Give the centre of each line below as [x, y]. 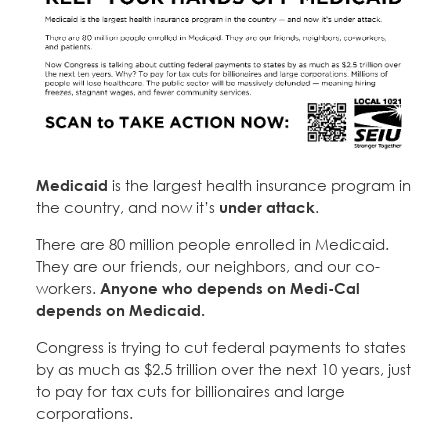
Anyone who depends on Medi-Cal [230, 288]
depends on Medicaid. [120, 310]
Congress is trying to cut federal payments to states [221, 347]
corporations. [84, 413]
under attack [267, 207]
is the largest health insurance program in [259, 185]
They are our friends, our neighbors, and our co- [208, 266]
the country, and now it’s [127, 207]
